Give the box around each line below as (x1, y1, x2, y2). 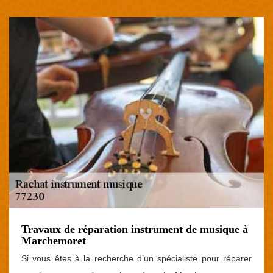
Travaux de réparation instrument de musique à (21, 223, 248, 235)
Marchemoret (21, 235, 86, 247)
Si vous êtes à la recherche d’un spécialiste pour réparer (21, 253, 252, 263)
